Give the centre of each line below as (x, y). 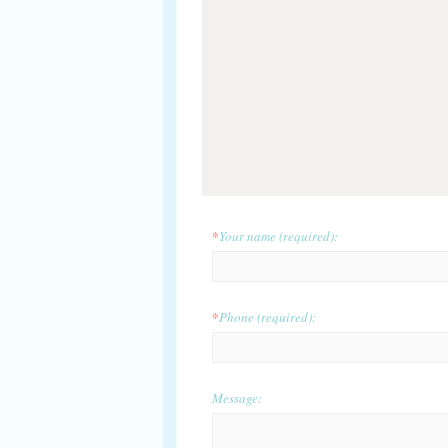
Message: (237, 398)
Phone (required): (267, 317)
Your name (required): (278, 236)
